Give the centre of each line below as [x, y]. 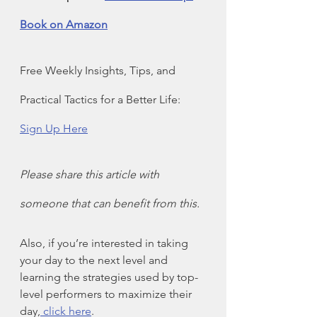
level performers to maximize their [107, 294]
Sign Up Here [54, 128]
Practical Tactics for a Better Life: [102, 99]
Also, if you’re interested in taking [105, 243]
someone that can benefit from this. [110, 203]
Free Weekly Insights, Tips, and [99, 70]
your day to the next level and [95, 260]
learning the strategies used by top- [109, 277]
